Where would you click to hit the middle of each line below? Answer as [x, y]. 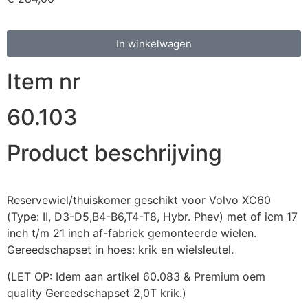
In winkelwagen [154, 44]
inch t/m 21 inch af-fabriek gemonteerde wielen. [132, 233]
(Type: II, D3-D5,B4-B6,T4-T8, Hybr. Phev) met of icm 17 [152, 217]
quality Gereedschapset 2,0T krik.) [97, 293]
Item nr [44, 82]
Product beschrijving [114, 153]
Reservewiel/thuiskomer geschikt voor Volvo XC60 [139, 200]
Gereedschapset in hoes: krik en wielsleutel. [120, 250]
